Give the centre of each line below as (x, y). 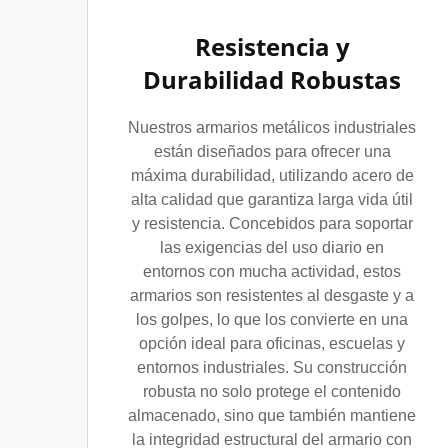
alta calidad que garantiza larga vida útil (272, 199)
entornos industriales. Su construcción (272, 367)
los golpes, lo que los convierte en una (272, 319)
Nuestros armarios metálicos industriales (272, 127)
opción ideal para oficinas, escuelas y (272, 343)
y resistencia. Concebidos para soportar (272, 223)
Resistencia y (272, 46)
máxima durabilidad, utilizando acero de (272, 175)
